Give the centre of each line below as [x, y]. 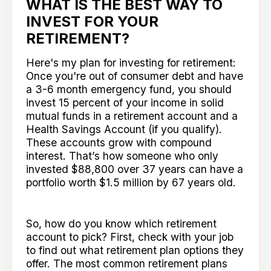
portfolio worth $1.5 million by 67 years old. [131, 183]
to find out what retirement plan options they [135, 250]
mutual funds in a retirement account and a [132, 116]
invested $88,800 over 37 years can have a [135, 169]
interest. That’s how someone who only [122, 156]
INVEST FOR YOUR [93, 21]
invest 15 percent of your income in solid [125, 103]
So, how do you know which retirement [122, 224]
